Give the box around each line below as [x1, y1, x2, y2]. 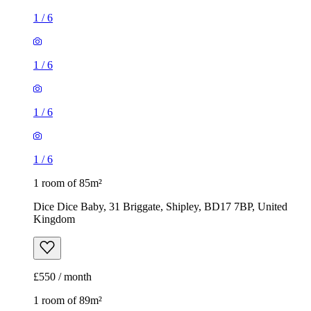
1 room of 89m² [33, 294, 102, 307]
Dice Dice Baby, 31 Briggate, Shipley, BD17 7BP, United [33, 201, 287, 213]
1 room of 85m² [33, 177, 102, 190]
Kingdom [33, 213, 75, 226]
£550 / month [33, 271, 92, 283]
